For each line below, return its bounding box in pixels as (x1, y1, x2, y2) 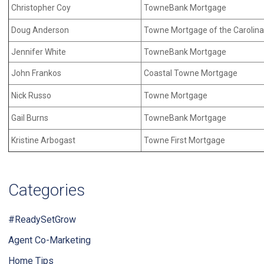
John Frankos (9, 68, 61, 78)
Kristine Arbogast (9, 136, 75, 145)
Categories (8, 180, 85, 200)
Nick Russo (9, 91, 51, 100)
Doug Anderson (9, 25, 69, 35)
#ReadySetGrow (8, 214, 76, 225)
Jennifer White (9, 47, 66, 57)
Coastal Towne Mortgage (142, 68, 237, 78)
